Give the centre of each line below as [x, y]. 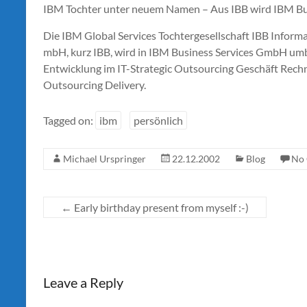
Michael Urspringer [105, 158]
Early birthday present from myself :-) [160, 207]
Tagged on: [69, 120]
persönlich [158, 120]
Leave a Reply [83, 283]
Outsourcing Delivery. [95, 84]
